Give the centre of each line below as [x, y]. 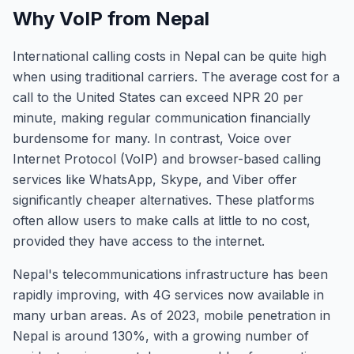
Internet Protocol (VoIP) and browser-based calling [167, 159]
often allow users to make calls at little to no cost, [162, 220]
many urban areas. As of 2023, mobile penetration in [171, 315]
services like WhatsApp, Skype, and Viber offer [155, 179]
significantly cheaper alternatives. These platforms [164, 200]
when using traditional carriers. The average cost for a [176, 77]
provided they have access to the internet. [139, 241]
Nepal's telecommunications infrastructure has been [170, 274]
